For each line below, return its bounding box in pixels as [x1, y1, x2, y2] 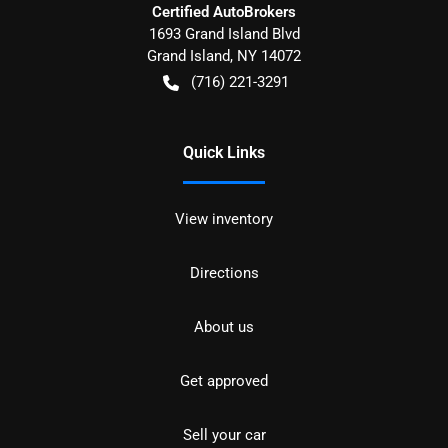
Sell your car [182, 426, 266, 445]
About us [194, 318, 254, 337]
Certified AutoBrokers [152, 3, 296, 22]
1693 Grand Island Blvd [148, 25, 300, 44]
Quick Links [183, 143, 265, 163]
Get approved [180, 372, 268, 391]
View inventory [175, 210, 273, 229]
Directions [189, 264, 259, 283]
